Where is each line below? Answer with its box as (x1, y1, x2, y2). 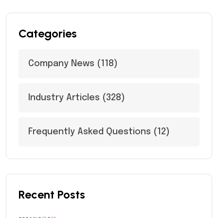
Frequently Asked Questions (28, 127, 151, 136)
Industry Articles (28, 93, 100, 102)
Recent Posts (18, 187, 85, 201)
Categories (18, 26, 77, 40)
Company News (28, 59, 94, 68)
